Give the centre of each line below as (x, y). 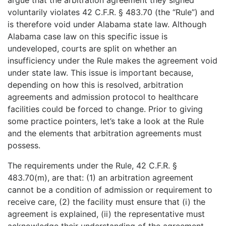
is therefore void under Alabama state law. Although (107, 24)
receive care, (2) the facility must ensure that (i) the (106, 202)
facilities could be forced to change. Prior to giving (105, 109)
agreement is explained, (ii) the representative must (106, 214)
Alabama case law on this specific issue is (88, 36)
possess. (24, 145)
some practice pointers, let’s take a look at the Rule (106, 121)
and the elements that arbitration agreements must (105, 133)
